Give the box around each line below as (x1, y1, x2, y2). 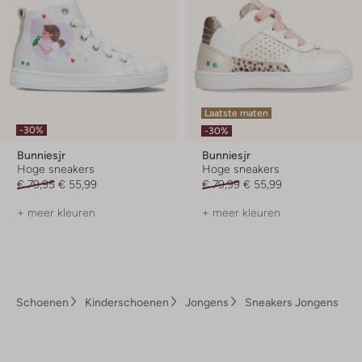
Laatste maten (204, 107, 268, 119)
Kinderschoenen (85, 296, 169, 309)
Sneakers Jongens (245, 296, 339, 309)
